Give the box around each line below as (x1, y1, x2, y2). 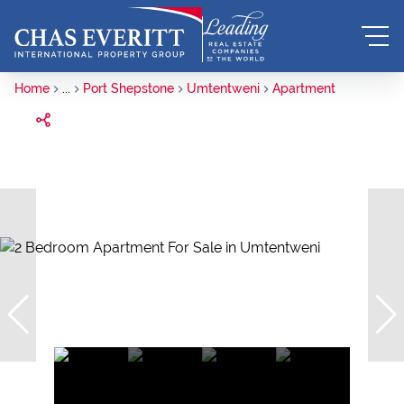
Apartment (272, 81, 335, 96)
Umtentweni (187, 81, 260, 96)
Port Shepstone (83, 81, 174, 96)
